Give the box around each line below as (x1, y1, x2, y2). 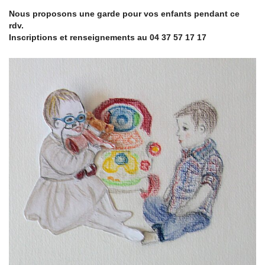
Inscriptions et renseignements (9, 33, 137, 43)
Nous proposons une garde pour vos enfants (9, 9, 194, 19)
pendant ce (194, 9, 240, 19)
